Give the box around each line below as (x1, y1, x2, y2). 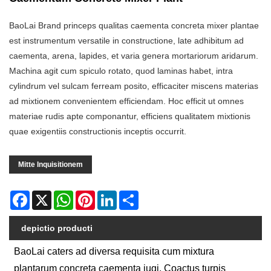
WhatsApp (73, 191, 113, 201)
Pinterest (95, 191, 129, 201)
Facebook (30, 191, 68, 201)
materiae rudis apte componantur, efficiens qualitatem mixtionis (9, 111, 250, 122)
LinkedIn (117, 191, 149, 201)
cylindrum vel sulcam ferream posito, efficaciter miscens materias (9, 81, 258, 91)
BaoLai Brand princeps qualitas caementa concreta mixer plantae (9, 21, 259, 31)
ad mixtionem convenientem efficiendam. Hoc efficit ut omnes (9, 96, 244, 106)
